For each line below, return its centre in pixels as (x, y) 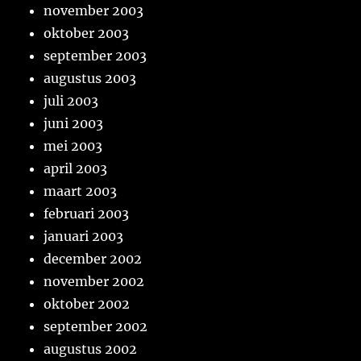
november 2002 (94, 282)
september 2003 (95, 56)
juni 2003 (74, 124)
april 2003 (76, 169)
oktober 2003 (87, 33)
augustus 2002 (91, 349)
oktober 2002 (87, 304)
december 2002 (93, 259)
